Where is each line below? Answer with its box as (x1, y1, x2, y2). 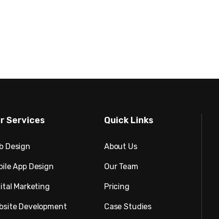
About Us (104, 142, 137, 152)
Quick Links (104, 115, 153, 126)
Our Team (104, 162, 138, 172)
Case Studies (104, 202, 152, 212)
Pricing (104, 182, 130, 192)
